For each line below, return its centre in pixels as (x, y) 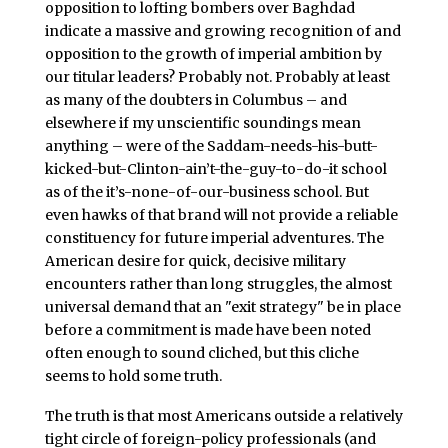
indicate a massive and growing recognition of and (222, 30)
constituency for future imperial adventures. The (214, 237)
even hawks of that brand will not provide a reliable (221, 214)
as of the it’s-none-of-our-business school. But (206, 191)
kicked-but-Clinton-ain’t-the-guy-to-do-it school (215, 168)
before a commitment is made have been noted (207, 329)
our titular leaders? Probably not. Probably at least (217, 76)
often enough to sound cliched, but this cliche (201, 352)
